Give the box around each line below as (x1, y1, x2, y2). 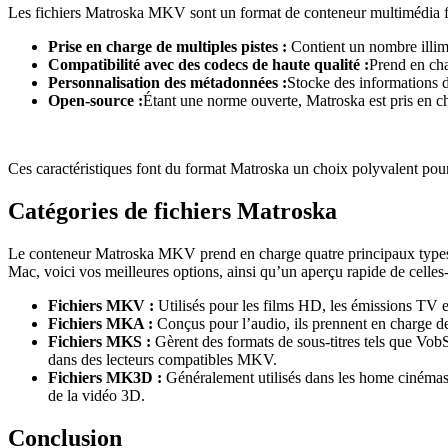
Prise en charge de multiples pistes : (48, 38, 287, 56)
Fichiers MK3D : (48, 369, 162, 387)
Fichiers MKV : (48, 297, 154, 315)
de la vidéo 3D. (48, 387, 145, 405)
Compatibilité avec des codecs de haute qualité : (48, 56, 369, 74)
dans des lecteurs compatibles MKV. (48, 351, 277, 369)
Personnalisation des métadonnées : (48, 74, 287, 92)
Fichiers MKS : (48, 333, 151, 351)
